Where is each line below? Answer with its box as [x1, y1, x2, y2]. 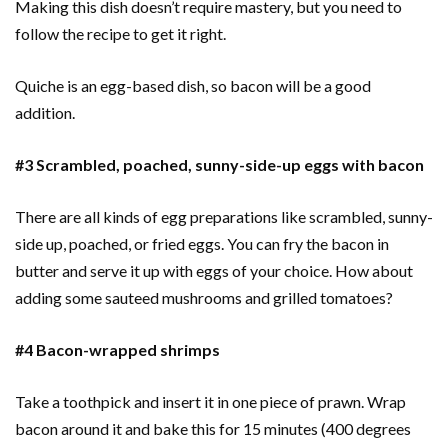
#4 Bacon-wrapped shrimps [15, 340, 223, 360]
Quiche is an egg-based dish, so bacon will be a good [15, 76, 371, 96]
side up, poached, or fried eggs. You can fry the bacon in [15, 234, 389, 254]
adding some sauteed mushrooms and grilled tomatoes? [15, 288, 396, 308]
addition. [15, 103, 78, 123]
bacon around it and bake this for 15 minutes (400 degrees [15, 419, 411, 439]
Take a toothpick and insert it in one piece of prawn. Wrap [15, 392, 406, 412]
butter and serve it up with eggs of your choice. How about [15, 261, 413, 281]
